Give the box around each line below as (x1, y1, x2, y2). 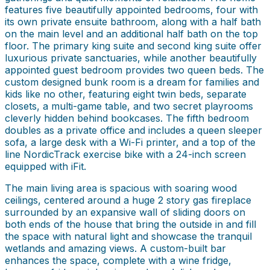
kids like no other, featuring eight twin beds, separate (5, 87, 246, 100)
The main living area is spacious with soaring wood (5, 181, 237, 194)
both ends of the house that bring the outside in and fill (5, 218, 256, 230)
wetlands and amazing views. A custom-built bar (5, 242, 226, 254)
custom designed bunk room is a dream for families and (5, 75, 259, 88)
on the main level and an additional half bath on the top (5, 27, 258, 40)
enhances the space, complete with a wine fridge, (5, 254, 231, 266)
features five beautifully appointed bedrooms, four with (5, 3, 258, 16)
